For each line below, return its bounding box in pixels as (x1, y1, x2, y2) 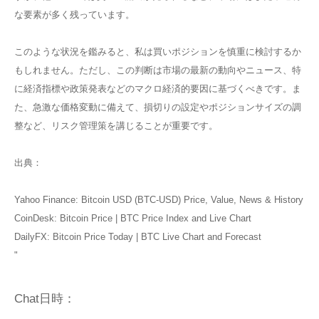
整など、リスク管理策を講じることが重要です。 (14, 120, 218, 132)
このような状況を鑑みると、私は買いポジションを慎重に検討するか (14, 46, 301, 58)
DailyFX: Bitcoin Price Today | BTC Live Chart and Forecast (14, 231, 261, 243)
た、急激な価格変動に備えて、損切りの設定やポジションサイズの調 (14, 102, 301, 113)
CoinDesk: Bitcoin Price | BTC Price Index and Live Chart (14, 213, 251, 224)
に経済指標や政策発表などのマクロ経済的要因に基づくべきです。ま (14, 83, 301, 95)
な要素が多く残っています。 (14, 9, 135, 21)
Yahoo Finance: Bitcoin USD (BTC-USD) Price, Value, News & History (14, 194, 303, 206)
